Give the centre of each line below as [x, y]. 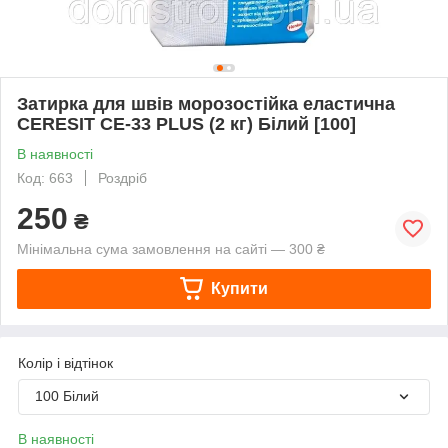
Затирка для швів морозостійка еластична [206, 103]
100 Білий [67, 395]
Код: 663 [45, 177]
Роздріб [122, 177]
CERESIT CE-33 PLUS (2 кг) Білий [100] [186, 123]
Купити [239, 288]
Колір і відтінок [65, 362]
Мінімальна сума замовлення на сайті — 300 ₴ [171, 248]
